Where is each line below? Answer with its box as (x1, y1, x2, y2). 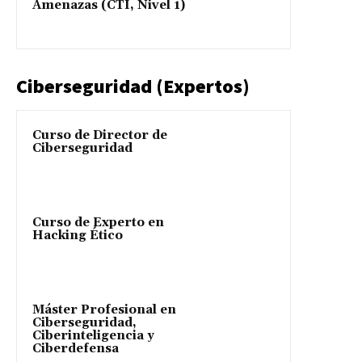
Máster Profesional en (32, 302, 176, 318)
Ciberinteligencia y (32, 328, 154, 344)
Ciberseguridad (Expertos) (16, 74, 250, 99)
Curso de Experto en (32, 215, 164, 231)
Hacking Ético (32, 228, 123, 244)
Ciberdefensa (32, 341, 119, 357)
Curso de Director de (32, 128, 167, 144)
